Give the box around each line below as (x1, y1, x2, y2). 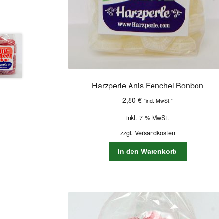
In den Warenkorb (118, 146, 177, 156)
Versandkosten (134, 128, 175, 137)
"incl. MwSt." (144, 96, 173, 104)
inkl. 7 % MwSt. (126, 113, 169, 122)
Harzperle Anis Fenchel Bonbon (91, 79, 203, 91)
